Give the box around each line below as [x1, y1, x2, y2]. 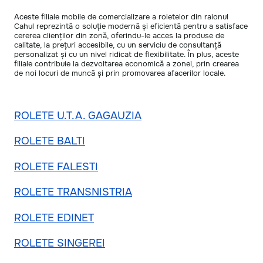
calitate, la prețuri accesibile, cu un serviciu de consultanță [14, 40, 221, 50]
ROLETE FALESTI [14, 160, 98, 173]
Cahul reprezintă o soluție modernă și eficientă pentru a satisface [14, 21, 248, 32]
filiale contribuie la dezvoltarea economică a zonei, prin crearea [14, 59, 239, 69]
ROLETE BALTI [14, 134, 85, 148]
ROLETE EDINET [14, 211, 94, 224]
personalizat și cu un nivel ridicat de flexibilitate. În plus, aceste [14, 49, 239, 60]
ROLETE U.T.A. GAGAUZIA [14, 109, 141, 122]
